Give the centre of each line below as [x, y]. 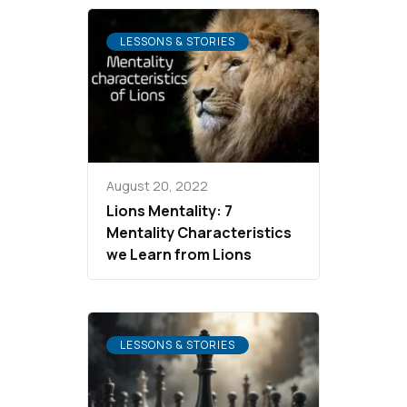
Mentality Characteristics [199, 233]
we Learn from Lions [179, 255]
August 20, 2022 [157, 186]
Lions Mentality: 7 [169, 211]
